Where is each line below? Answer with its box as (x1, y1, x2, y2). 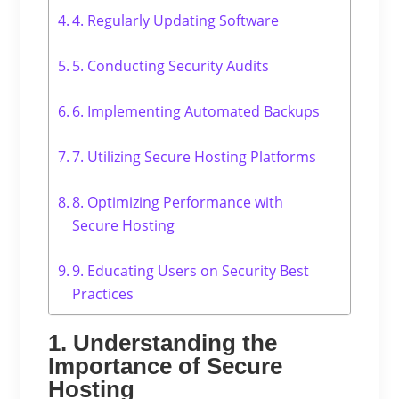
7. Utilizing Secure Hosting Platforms (72, 146, 317, 167)
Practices (72, 283, 134, 304)
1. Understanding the (47, 329, 277, 356)
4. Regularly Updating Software (72, 10, 280, 30)
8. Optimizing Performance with (72, 191, 284, 212)
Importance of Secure (47, 352, 282, 379)
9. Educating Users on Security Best (72, 260, 310, 281)
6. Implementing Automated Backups (72, 101, 321, 121)
